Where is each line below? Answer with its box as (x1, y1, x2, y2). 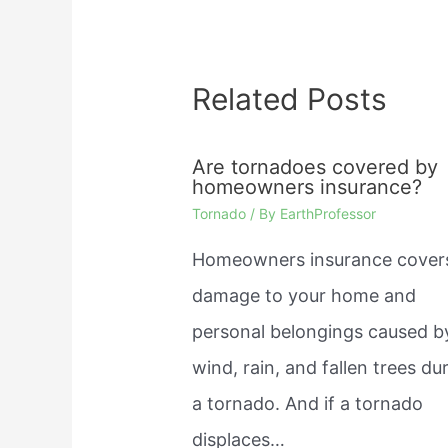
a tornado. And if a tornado (192, 393, 424, 415)
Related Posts (192, 81, 388, 118)
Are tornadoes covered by (192, 155, 439, 180)
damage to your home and (192, 285, 417, 307)
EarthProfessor (280, 205, 377, 223)
